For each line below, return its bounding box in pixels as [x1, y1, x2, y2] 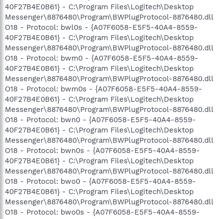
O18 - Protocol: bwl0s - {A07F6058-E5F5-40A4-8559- [5, 22, 198, 32]
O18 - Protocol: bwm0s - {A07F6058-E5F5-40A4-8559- [5, 84, 202, 93]
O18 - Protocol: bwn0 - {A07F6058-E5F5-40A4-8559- [5, 115, 196, 124]
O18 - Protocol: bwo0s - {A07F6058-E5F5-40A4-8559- [5, 207, 200, 217]
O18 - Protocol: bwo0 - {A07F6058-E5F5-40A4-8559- [5, 176, 196, 186]
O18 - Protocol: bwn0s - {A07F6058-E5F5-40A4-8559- [5, 146, 200, 155]
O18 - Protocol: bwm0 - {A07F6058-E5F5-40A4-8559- [5, 53, 198, 63]
